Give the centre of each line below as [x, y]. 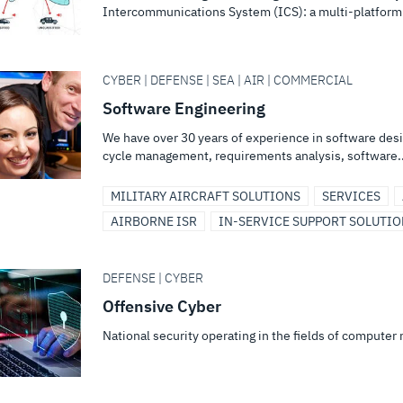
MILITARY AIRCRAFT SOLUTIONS [206, 196]
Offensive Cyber [162, 306]
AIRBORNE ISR [154, 221]
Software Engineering [184, 108]
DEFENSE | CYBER [153, 278]
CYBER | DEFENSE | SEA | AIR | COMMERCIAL [228, 80]
